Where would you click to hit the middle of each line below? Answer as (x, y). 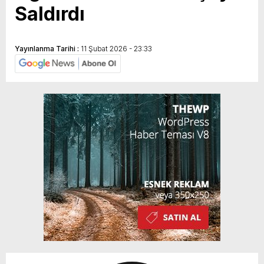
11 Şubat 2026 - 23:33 (116, 48)
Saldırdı (50, 14)
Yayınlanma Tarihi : (48, 48)
